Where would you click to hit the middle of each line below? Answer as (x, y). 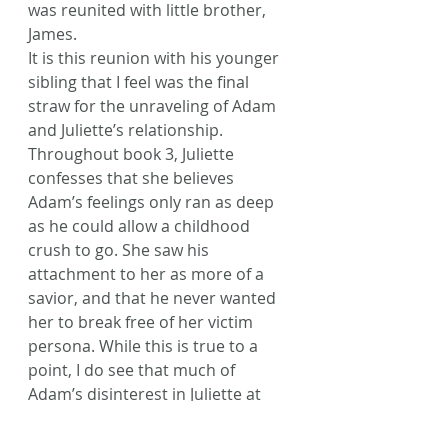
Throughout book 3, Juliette (133, 154)
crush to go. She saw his (120, 250)
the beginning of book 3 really (141, 418)
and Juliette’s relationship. (127, 130)
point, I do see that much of (133, 370)
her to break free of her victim (142, 322)
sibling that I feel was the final (140, 82)
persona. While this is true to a (145, 346)
